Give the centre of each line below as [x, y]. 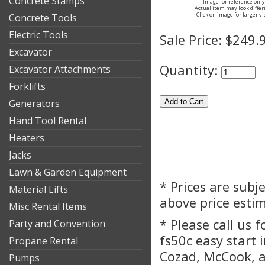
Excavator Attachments [60, 69]
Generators [34, 104]
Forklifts [27, 86]
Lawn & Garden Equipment [68, 172]
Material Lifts [38, 189]
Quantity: [190, 70]
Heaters [27, 138]
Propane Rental [43, 241]
